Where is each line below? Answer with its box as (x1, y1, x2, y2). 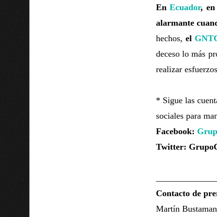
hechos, (155, 33, 186, 44)
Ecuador (170, 2, 201, 13)
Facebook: (155, 126, 197, 137)
